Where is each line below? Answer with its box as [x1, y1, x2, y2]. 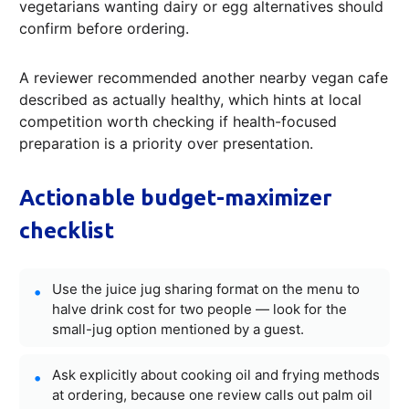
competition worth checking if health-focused [19, 111, 337, 131]
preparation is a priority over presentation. [19, 133, 313, 152]
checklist [19, 217, 114, 243]
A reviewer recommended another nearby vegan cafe [19, 68, 388, 87]
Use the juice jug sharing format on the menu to [52, 279, 360, 298]
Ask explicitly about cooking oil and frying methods [52, 365, 380, 383]
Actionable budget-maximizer [19, 184, 332, 210]
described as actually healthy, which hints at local [19, 89, 362, 109]
